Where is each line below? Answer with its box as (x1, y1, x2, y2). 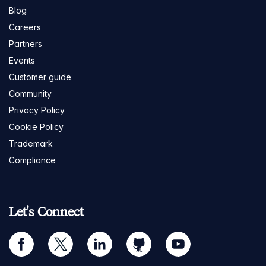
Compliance (9, 154, 56, 165)
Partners (9, 38, 42, 49)
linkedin (87, 233, 117, 243)
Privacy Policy (9, 104, 65, 115)
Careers (9, 21, 41, 32)
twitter (47, 233, 71, 243)
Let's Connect (9, 203, 84, 220)
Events (9, 55, 35, 65)
